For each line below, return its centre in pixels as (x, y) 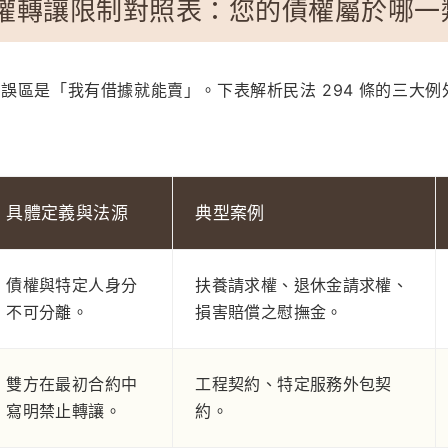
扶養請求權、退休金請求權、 (301, 285)
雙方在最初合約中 (72, 384)
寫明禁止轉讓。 (63, 411)
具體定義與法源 (67, 213)
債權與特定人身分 (72, 285)
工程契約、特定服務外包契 (293, 384)
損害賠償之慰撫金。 (269, 312)
